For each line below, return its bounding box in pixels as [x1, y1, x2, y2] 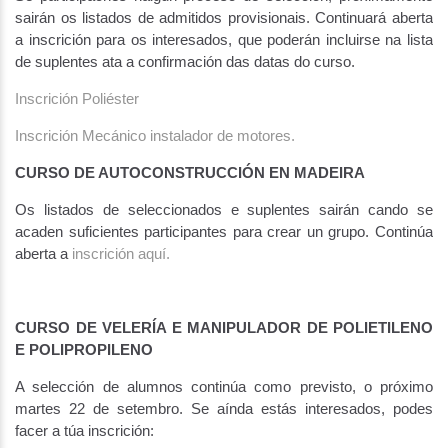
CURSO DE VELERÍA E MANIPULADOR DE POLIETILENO [15, 319, 433, 336]
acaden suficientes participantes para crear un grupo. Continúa [15, 223, 433, 240]
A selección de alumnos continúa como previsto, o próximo [15, 378, 433, 395]
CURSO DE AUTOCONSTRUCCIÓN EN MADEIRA [15, 164, 365, 181]
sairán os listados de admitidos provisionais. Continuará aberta [15, 9, 433, 26]
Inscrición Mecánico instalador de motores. [15, 127, 295, 144]
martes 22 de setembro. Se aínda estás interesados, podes [15, 400, 433, 417]
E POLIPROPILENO [15, 341, 153, 358]
